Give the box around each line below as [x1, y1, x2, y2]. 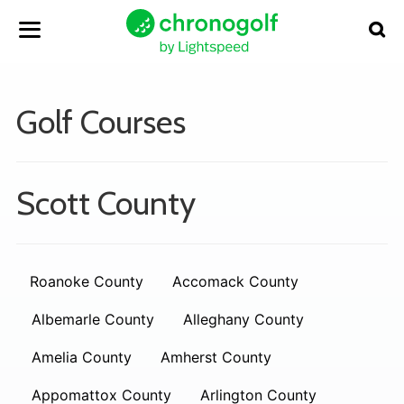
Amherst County [161, 348, 271, 366]
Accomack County [172, 272, 298, 290]
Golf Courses [16, 102, 186, 142]
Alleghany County [183, 310, 304, 328]
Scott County [16, 183, 196, 223]
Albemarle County [32, 310, 154, 328]
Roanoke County [30, 272, 143, 290]
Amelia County [32, 348, 132, 366]
